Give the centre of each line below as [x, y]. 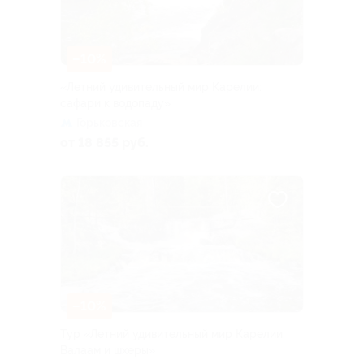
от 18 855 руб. [104, 143]
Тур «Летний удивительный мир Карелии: [173, 334]
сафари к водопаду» [115, 104]
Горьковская [109, 123]
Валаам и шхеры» [108, 351]
